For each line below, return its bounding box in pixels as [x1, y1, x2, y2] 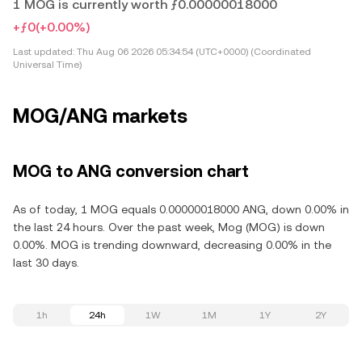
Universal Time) [13, 59, 82, 70]
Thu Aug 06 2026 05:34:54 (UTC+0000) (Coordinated [74, 46, 311, 57]
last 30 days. [13, 256, 79, 269]
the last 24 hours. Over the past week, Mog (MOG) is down [13, 221, 325, 234]
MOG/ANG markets [13, 105, 187, 128]
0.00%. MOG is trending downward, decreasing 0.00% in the [13, 238, 331, 251]
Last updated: [13, 46, 74, 57]
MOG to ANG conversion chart [13, 162, 249, 181]
